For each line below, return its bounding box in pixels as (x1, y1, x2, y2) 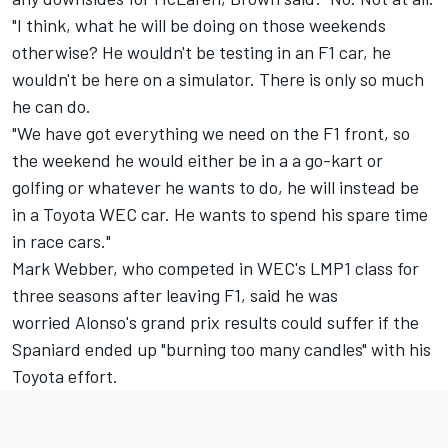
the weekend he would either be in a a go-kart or (12, 149, 383, 172)
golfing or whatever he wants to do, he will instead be (12, 176, 419, 199)
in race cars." (12, 230, 111, 253)
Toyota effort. (12, 365, 118, 388)
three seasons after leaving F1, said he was (12, 284, 338, 307)
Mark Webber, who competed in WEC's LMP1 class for (12, 257, 419, 280)
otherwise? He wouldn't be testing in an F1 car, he (12, 41, 391, 64)
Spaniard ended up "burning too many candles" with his (12, 338, 431, 361)
